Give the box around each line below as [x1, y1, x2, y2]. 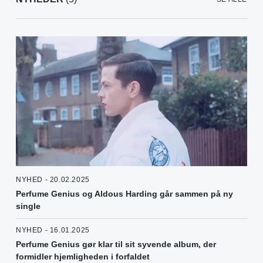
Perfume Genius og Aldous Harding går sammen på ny [16, 189, 233, 199]
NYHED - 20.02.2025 [16, 176, 90, 184]
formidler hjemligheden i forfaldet [16, 252, 150, 262]
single [16, 201, 41, 211]
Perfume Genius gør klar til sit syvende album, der [16, 240, 216, 249]
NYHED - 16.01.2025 [16, 226, 90, 235]
